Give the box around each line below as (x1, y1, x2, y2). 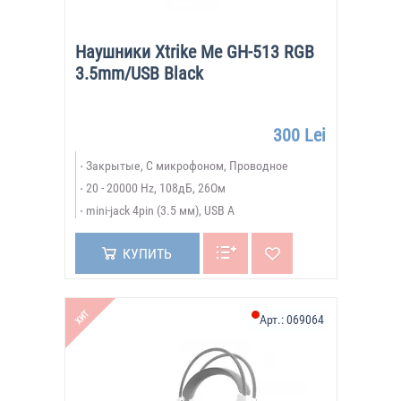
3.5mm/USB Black (74, 63, 203, 84)
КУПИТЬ (122, 245, 172, 262)
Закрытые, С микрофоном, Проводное (85, 158, 288, 173)
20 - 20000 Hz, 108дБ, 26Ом (85, 181, 226, 195)
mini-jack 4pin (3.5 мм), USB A (85, 203, 235, 218)
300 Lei (272, 124, 326, 146)
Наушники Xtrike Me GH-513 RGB (74, 41, 314, 63)
